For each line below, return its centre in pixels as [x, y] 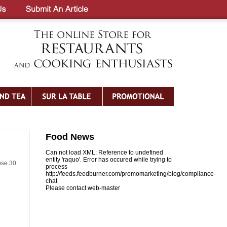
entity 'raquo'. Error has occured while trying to [109, 160]
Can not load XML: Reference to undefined [104, 153]
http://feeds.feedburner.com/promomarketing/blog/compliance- [131, 174]
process [56, 167]
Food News [70, 137]
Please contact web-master [83, 188]
